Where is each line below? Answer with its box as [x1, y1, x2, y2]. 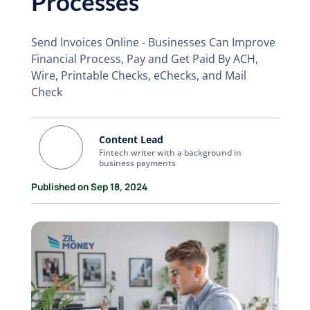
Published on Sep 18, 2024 [30, 181, 147, 193]
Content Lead [99, 133, 164, 146]
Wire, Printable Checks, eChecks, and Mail [30, 68, 246, 83]
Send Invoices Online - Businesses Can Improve [30, 35, 275, 50]
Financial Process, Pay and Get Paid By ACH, [30, 51, 258, 66]
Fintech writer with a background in [99, 147, 242, 158]
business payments [99, 157, 176, 169]
